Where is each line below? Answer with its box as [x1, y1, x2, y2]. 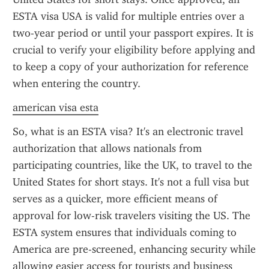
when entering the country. [13, 77, 141, 90]
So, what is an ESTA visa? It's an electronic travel [13, 125, 243, 138]
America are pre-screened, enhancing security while [13, 243, 256, 256]
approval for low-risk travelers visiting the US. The [13, 209, 250, 222]
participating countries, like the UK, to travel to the [13, 159, 252, 172]
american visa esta [13, 101, 98, 114]
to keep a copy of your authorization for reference [13, 60, 249, 73]
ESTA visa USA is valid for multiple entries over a [13, 10, 244, 23]
